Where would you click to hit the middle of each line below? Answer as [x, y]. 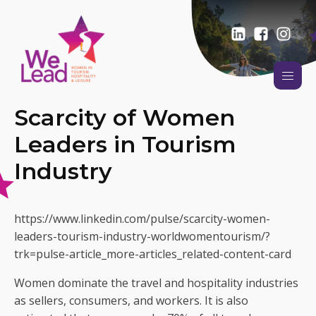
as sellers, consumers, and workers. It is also [131, 300]
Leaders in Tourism [125, 144]
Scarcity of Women [124, 117]
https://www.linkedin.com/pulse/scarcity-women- [142, 219]
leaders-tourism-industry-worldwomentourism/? [142, 236]
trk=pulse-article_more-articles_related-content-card [153, 254]
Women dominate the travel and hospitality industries [156, 283]
